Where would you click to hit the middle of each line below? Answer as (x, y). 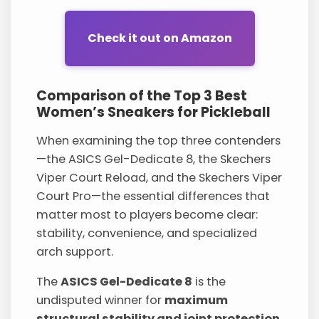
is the (209, 282)
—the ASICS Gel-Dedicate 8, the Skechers (154, 159)
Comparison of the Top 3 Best (142, 95)
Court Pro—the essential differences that (153, 196)
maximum (197, 300)
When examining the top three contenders (159, 141)
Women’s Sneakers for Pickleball (154, 112)
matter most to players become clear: (147, 215)
